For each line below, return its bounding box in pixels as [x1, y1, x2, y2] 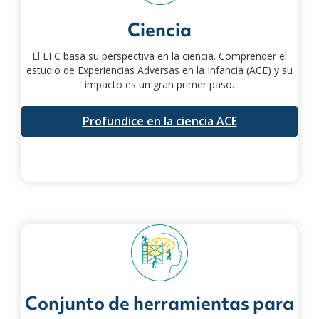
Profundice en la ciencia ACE [82, 113, 237, 129]
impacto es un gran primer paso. [85, 77, 234, 91]
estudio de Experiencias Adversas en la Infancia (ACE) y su [26, 63, 293, 77]
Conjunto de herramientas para [25, 291, 294, 315]
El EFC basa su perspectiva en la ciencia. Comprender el [32, 48, 287, 63]
